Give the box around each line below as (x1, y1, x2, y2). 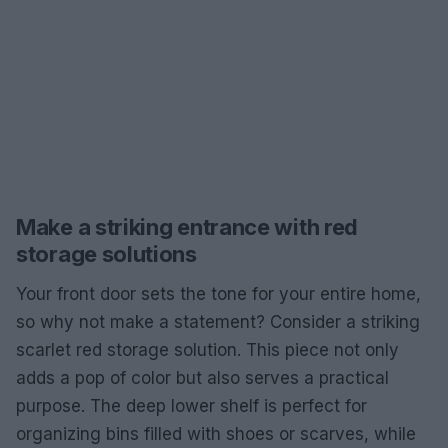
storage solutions (16, 241, 197, 267)
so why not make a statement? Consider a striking (16, 312, 420, 332)
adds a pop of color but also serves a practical (16, 368, 389, 388)
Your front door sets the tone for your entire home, (16, 284, 421, 304)
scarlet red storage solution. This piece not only (16, 340, 399, 360)
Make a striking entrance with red (16, 214, 359, 240)
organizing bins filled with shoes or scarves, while (16, 424, 416, 444)
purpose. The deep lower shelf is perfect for (16, 396, 367, 416)
